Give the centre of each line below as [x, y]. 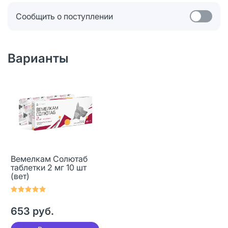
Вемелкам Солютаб [49, 159]
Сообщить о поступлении [64, 16]
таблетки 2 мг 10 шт [48, 167]
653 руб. [32, 211]
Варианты [38, 58]
